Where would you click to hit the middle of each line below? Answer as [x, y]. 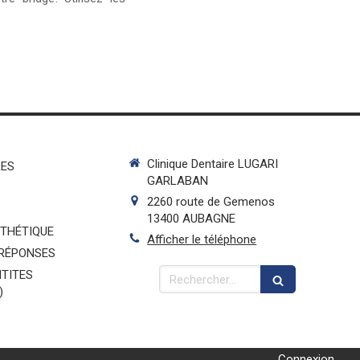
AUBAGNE [209, 218]
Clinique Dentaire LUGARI [213, 164]
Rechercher [193, 273]
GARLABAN [178, 180]
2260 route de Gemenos [211, 201]
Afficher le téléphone [202, 239]
